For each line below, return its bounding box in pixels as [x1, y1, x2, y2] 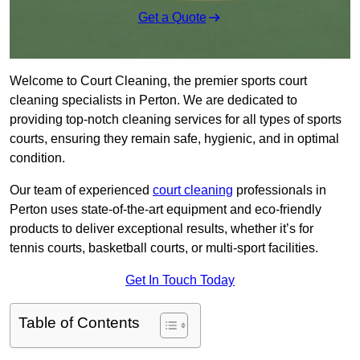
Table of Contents [18, 314, 140, 332]
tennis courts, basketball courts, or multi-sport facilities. [10, 241, 318, 256]
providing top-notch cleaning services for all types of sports [10, 112, 342, 127]
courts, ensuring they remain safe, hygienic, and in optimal [10, 132, 339, 146]
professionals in [233, 183, 326, 198]
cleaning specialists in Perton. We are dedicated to [10, 93, 297, 108]
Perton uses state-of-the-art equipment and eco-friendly [10, 202, 321, 217]
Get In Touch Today [125, 273, 235, 288]
